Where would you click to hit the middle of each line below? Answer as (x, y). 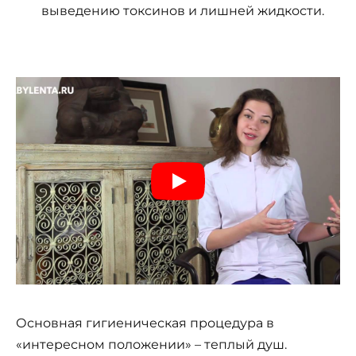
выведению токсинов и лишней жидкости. (183, 10)
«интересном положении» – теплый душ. (151, 345)
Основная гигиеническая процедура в (145, 323)
